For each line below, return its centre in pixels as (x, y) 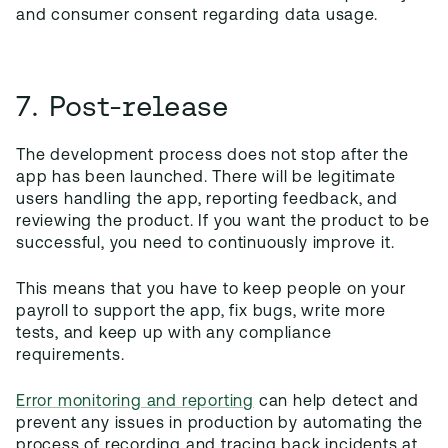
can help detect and (337, 402)
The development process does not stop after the (212, 156)
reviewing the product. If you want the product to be (223, 222)
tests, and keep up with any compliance (174, 334)
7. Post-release (122, 106)
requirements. (70, 356)
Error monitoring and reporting (135, 402)
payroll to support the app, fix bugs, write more (201, 312)
